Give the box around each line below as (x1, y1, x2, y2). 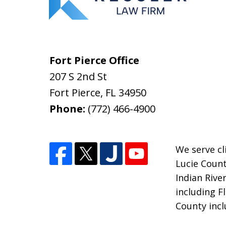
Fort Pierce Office (49, 53, 140, 68)
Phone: (49, 102, 88, 116)
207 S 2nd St (49, 70, 107, 84)
